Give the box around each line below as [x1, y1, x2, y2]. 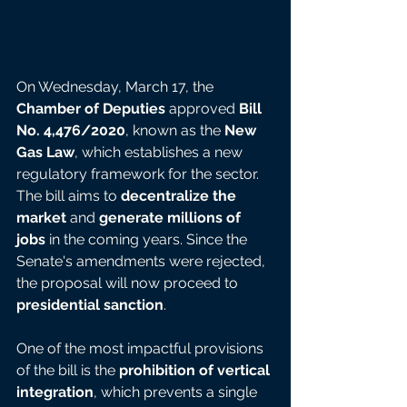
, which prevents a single [94, 383, 261, 402]
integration [16, 383, 94, 402]
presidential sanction [16, 296, 164, 314]
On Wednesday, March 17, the [16, 78, 217, 96]
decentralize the [121, 187, 240, 205]
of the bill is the [16, 362, 119, 380]
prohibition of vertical [119, 362, 273, 380]
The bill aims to [16, 187, 121, 205]
